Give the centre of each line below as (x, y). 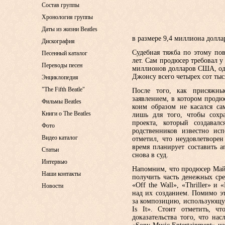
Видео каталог (60, 138)
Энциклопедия (60, 77)
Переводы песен (62, 65)
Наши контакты (61, 174)
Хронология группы (67, 17)
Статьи (50, 150)
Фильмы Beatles (62, 101)
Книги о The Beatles (66, 114)
